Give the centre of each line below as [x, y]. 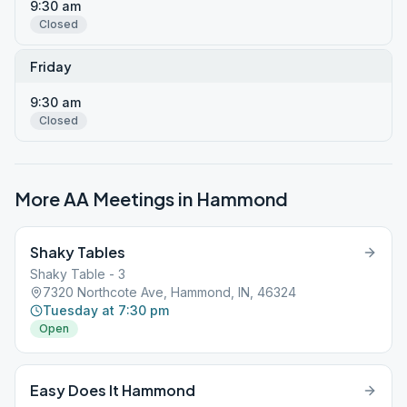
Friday [51, 66]
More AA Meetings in [105, 199]
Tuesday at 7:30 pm [106, 310]
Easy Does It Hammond [113, 390]
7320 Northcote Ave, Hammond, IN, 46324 [169, 292]
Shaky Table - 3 [78, 274]
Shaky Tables [78, 252]
